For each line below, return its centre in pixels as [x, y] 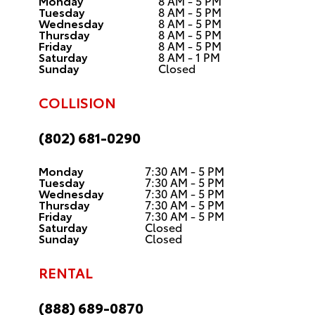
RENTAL [66, 272]
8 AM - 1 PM [189, 57]
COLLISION [77, 102]
